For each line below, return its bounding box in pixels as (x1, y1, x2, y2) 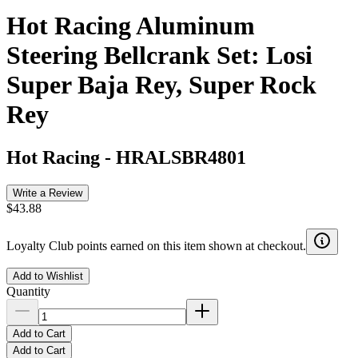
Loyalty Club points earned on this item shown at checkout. (6, 238, 306, 253)
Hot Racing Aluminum (6, 11, 255, 41)
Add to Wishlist (13, 269, 83, 282)
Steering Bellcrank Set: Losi (6, 41, 312, 70)
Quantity (6, 284, 50, 298)
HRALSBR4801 (116, 146, 246, 168)
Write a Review (13, 186, 82, 199)
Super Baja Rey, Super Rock (6, 70, 316, 100)
